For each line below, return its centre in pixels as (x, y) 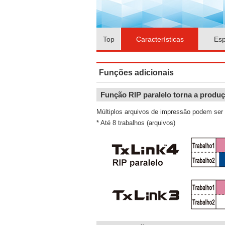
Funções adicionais (136, 73)
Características (160, 39)
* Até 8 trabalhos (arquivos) (136, 123)
